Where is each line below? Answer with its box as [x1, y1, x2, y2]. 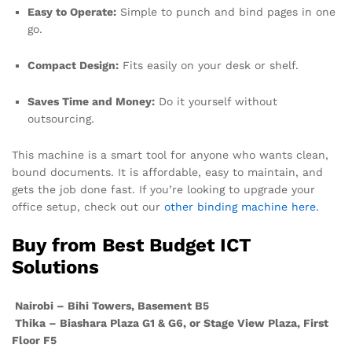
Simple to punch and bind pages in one [116, 5, 335, 19]
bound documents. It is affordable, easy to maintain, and [12, 165, 323, 178]
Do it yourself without [155, 94, 277, 108]
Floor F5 [12, 333, 57, 346]
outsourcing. [27, 112, 94, 125]
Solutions [12, 255, 99, 278]
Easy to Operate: [27, 5, 116, 19]
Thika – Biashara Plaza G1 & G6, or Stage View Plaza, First [12, 316, 328, 329]
